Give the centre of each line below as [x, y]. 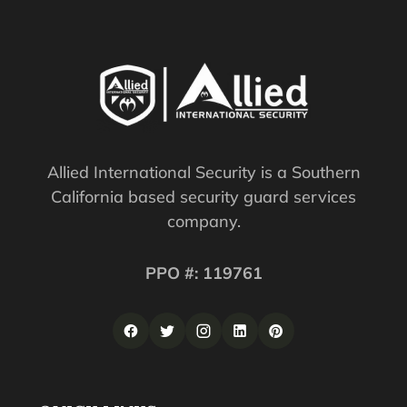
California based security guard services [203, 197]
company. [203, 222]
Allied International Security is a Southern [203, 173]
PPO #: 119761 [203, 273]
